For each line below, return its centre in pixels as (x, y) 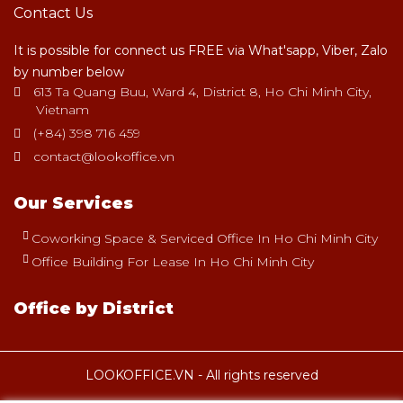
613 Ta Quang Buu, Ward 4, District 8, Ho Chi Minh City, (201, 91)
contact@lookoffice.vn (104, 156)
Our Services (73, 203)
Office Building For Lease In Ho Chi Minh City (173, 261)
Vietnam (63, 109)
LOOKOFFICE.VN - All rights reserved (201, 375)
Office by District (94, 308)
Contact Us (53, 13)
